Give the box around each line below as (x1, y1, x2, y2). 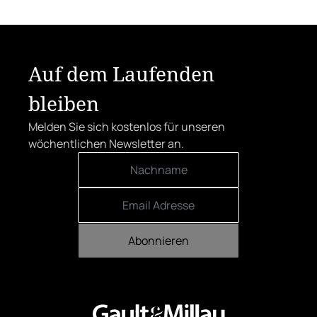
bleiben (28, 90, 99, 117)
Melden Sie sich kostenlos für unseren (28, 119, 225, 135)
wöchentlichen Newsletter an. (28, 136, 184, 152)
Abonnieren (128, 233, 189, 249)
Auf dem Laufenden (28, 60, 214, 88)
